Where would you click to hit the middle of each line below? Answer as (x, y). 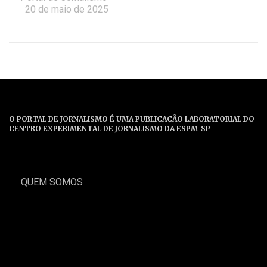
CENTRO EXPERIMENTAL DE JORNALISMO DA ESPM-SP (110, 129)
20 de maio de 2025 (67, 10)
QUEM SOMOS (52, 182)
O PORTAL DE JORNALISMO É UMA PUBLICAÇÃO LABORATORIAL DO (132, 119)
